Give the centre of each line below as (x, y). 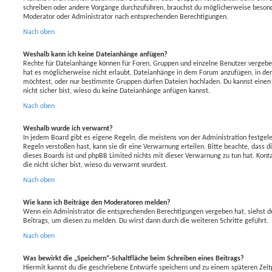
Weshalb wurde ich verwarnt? (68, 128)
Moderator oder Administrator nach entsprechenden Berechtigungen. (126, 17)
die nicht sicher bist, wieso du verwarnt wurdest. (95, 165)
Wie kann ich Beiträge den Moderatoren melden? (97, 202)
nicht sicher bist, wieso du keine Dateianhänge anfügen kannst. (117, 91)
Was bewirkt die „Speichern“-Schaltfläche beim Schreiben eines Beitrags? (134, 258)
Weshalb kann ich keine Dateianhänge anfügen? (95, 54)
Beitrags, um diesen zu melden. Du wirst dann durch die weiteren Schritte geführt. (146, 221)
